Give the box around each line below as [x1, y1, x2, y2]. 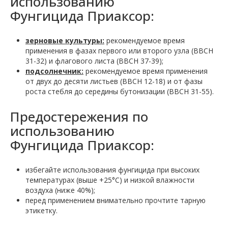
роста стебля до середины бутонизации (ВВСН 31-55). [25, 87, 214, 97]
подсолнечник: [25, 66, 83, 76]
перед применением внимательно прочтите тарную [25, 195, 206, 206]
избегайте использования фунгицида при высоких [25, 165, 199, 175]
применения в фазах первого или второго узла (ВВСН [25, 46, 213, 56]
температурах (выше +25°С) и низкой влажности [25, 175, 194, 185]
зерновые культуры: [25, 36, 104, 46]
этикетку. [25, 206, 58, 216]
